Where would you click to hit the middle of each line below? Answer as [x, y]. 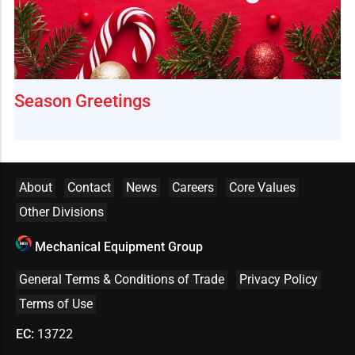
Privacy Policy [279, 279]
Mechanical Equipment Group [119, 246]
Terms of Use [56, 303]
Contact [89, 187]
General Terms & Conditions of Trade [122, 279]
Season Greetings [82, 101]
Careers [193, 187]
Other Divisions [61, 212]
